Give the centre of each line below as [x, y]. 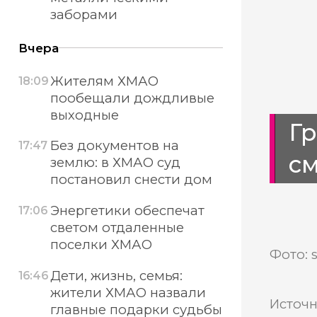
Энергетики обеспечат [127, 210]
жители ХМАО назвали [128, 292]
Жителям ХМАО [104, 81]
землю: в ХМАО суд [115, 163]
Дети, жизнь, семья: [116, 275]
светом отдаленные [117, 227]
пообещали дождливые [132, 98]
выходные [84, 115]
